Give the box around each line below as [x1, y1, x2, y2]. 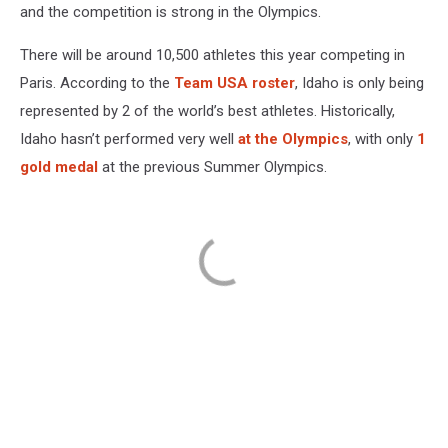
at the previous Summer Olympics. [98, 158, 327, 177]
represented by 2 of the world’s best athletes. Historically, [20, 102, 395, 121]
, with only [348, 130, 417, 149]
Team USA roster [174, 74, 295, 93]
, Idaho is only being [295, 74, 424, 93]
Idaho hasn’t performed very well [20, 130, 238, 149]
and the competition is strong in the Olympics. [20, 3, 321, 22]
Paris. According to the [20, 74, 174, 93]
